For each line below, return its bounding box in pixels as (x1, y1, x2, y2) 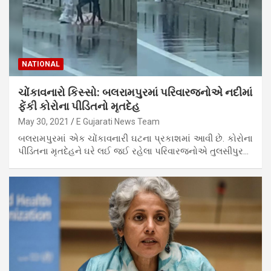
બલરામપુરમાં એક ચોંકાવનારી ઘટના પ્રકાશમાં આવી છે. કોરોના (18, 132, 253, 144)
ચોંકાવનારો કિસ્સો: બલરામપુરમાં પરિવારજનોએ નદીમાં (18, 85, 252, 99)
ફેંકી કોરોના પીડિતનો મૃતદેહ (18, 99, 140, 113)
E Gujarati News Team (76, 116, 160, 126)
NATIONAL (22, 59, 60, 68)
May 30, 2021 (18, 116, 69, 126)
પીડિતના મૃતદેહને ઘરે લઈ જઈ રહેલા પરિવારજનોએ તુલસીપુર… (18, 145, 249, 157)
